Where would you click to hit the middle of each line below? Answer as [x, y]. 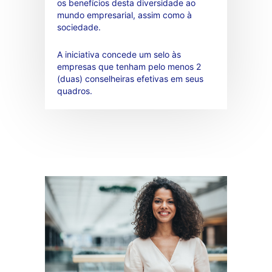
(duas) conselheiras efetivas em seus [130, 78]
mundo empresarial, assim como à [124, 15]
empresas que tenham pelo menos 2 [129, 66]
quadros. [75, 90]
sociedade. [79, 27]
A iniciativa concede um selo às [119, 54]
